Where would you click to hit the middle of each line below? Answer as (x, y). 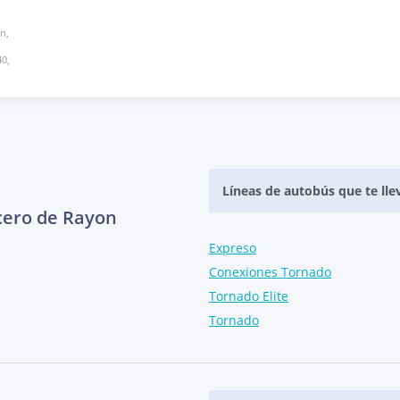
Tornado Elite (249, 296)
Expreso (233, 247)
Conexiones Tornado (270, 271)
